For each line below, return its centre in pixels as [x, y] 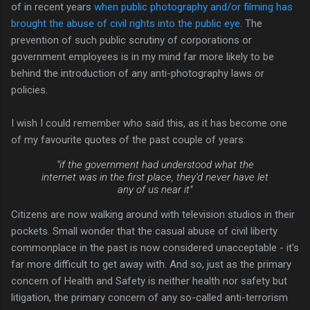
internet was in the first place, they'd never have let [155, 177]
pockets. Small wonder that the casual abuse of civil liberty [144, 231]
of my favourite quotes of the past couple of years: [128, 139]
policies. [29, 90]
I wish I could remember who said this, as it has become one [149, 123]
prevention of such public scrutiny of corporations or [131, 40]
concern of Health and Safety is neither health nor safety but [149, 281]
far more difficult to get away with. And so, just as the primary [151, 264]
